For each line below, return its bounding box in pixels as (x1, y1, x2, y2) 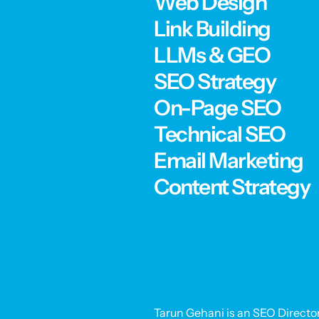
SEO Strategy (154, 68, 276, 95)
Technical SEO (154, 121, 286, 147)
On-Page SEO (154, 95, 281, 121)
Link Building (154, 16, 271, 42)
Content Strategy (154, 174, 310, 200)
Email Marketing (154, 147, 303, 174)
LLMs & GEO (154, 42, 270, 68)
